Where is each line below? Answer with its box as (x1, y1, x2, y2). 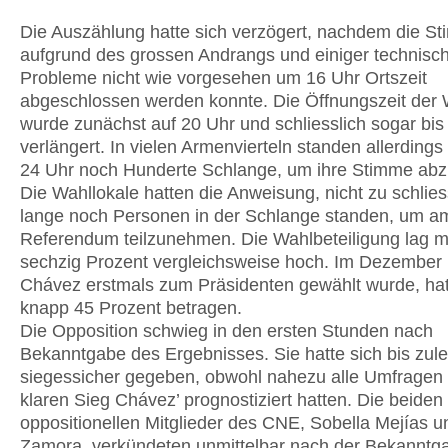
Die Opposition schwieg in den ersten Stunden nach (20, 321, 433, 341)
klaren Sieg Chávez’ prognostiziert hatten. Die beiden (20, 390, 443, 410)
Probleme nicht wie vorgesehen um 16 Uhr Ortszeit (20, 68, 427, 88)
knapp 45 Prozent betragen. (20, 298, 242, 318)
